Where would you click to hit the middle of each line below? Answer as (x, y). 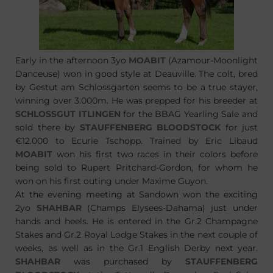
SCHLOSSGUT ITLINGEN (68, 114)
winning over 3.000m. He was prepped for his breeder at (136, 101)
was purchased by (123, 261)
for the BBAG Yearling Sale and (189, 114)
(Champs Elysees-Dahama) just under (170, 208)
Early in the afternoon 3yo (72, 60)
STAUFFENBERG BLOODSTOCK (150, 127)
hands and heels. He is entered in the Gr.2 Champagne (136, 221)
